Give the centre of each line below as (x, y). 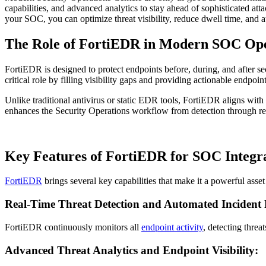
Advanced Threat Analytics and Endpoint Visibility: (133, 250)
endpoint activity (172, 227)
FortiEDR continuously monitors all (73, 227)
